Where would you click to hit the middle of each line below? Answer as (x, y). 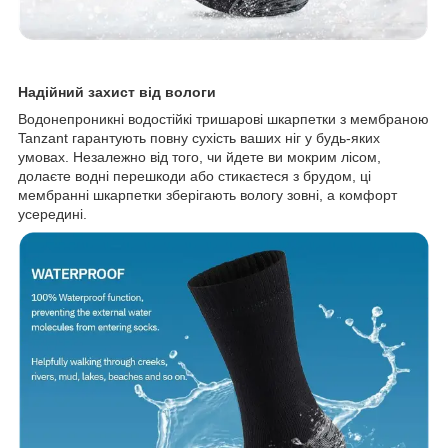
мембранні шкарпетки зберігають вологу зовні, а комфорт (207, 194)
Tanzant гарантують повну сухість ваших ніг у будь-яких (199, 137)
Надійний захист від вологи (117, 91)
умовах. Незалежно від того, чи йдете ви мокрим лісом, (199, 156)
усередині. (52, 213)
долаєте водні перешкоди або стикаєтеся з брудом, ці (194, 175)
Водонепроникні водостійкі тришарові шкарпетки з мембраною (223, 118)
